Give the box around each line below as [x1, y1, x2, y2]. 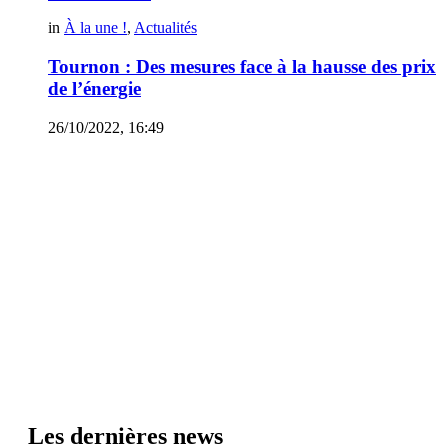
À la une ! [64, 19, 127, 37]
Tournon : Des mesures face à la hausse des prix [48, 56, 436, 78]
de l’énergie [48, 78, 141, 100]
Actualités [134, 19, 197, 37]
